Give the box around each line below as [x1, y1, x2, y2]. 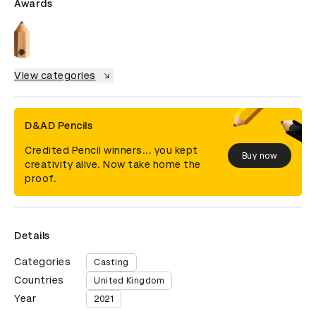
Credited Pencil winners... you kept [25, 145, 198, 157]
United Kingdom [94, 276, 164, 286]
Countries [14, 274, 64, 286]
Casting [94, 257, 129, 268]
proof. [25, 173, 56, 185]
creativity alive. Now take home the [25, 159, 201, 171]
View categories [14, 70, 96, 82]
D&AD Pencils [25, 120, 92, 132]
